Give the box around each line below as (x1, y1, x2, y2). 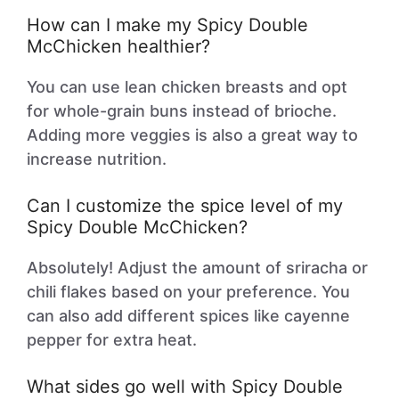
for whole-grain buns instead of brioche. (27, 102, 337, 120)
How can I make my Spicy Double (27, 14, 308, 36)
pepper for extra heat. (27, 330, 197, 349)
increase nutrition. (27, 150, 167, 168)
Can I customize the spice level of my (27, 195, 343, 216)
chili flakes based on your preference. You (27, 282, 350, 301)
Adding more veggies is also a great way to (27, 126, 358, 144)
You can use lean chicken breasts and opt (27, 77, 347, 96)
